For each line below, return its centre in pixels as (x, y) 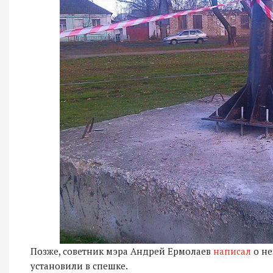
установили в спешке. (79, 265)
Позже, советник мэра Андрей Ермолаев (122, 251)
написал (232, 251)
